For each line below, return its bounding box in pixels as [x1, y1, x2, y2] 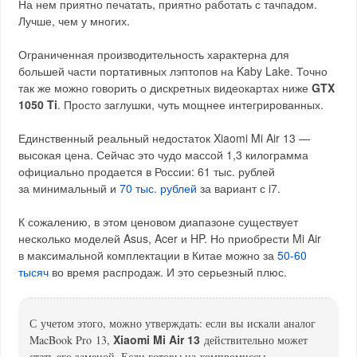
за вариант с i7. [197, 179, 281, 196]
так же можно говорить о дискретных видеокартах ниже [18, 79, 312, 96]
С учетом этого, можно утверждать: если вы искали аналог [29, 315, 316, 331]
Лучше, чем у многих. [18, 12, 131, 29]
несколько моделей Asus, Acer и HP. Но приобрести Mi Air [18, 229, 322, 246]
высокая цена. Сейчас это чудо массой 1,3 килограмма [18, 146, 309, 163]
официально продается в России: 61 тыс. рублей [18, 163, 276, 179]
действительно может [200, 331, 308, 347]
